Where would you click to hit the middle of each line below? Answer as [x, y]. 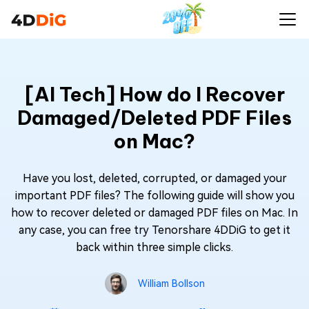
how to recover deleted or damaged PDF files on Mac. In [154, 213]
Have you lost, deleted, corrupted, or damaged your [154, 178]
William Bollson [171, 283]
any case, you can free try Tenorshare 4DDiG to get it [154, 230]
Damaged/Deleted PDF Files [154, 118]
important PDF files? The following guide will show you [154, 196]
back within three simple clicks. [154, 247]
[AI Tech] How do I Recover [154, 94]
